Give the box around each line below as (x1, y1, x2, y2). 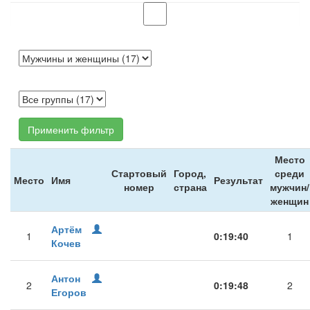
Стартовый (111, 166, 167, 180)
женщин (271, 194, 309, 208)
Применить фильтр (28, 122, 114, 136)
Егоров (51, 285, 86, 299)
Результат (214, 173, 263, 187)
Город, (174, 166, 206, 180)
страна (174, 180, 207, 194)
